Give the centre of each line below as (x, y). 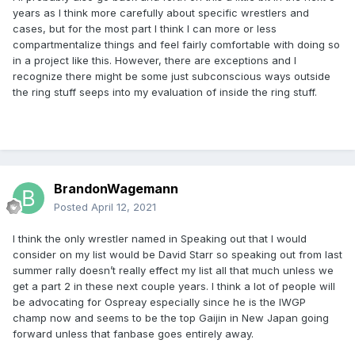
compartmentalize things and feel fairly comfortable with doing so (176, 45)
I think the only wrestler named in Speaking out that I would (160, 239)
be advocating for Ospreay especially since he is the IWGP (159, 302)
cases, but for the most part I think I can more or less (145, 29)
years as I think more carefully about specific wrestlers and (161, 13)
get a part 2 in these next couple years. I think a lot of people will (174, 286)
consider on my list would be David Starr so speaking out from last (177, 255)
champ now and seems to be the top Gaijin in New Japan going (171, 318)
